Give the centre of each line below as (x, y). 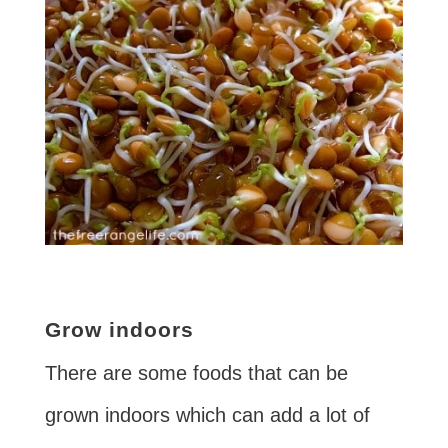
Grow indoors (119, 330)
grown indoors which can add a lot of (207, 415)
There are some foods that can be (196, 373)
